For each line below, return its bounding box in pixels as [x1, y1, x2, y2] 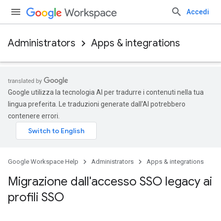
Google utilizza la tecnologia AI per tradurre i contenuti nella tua [8, 88, 204, 96]
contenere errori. [8, 112, 60, 120]
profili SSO [8, 190, 64, 205]
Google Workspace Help [8, 158, 78, 165]
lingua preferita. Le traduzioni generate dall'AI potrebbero [8, 100, 185, 108]
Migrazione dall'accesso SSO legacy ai [8, 174, 212, 189]
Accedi [186, 8, 209, 16]
